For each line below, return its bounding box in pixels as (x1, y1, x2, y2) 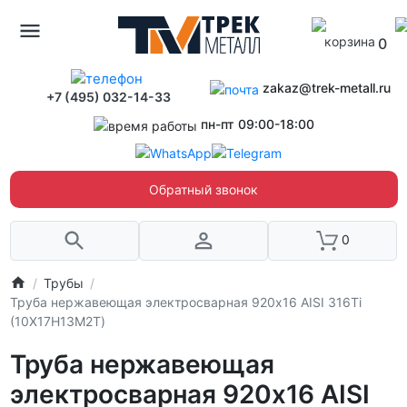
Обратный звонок (149, 181, 258, 197)
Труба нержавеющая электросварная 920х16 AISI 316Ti (9, 293, 362, 310)
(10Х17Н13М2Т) (9, 313, 105, 329)
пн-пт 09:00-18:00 (200, 116, 314, 133)
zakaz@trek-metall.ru (263, 79, 392, 95)
